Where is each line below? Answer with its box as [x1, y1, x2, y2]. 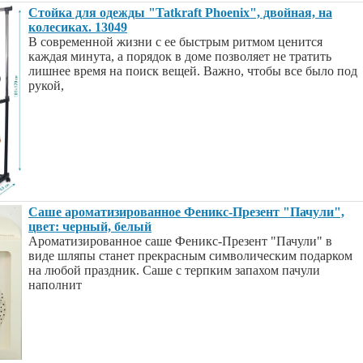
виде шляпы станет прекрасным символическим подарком [28, 249, 352, 263]
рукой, [28, 79, 64, 92]
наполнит [28, 278, 82, 292]
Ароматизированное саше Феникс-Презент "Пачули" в [28, 234, 332, 248]
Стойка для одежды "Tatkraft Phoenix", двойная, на [28, 6, 332, 19]
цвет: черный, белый [28, 220, 152, 233]
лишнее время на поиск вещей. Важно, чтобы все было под [28, 64, 357, 78]
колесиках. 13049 [28, 20, 127, 34]
